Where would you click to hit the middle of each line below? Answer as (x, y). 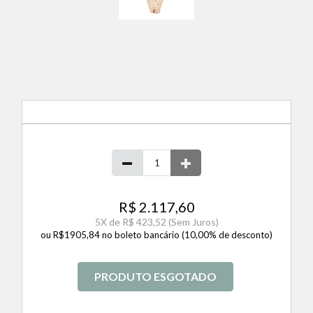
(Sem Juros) (193, 222)
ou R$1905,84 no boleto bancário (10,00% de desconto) (156, 235)
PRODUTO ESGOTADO (155, 277)
